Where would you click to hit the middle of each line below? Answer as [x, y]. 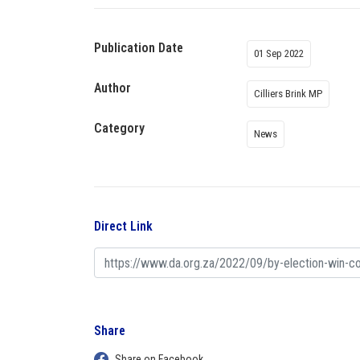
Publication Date [139, 48]
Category [119, 128]
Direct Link [123, 226]
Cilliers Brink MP [288, 94]
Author [112, 88]
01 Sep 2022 [279, 53]
